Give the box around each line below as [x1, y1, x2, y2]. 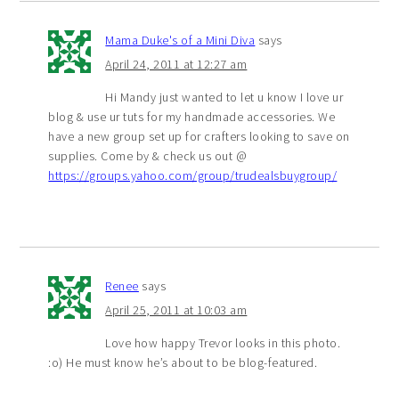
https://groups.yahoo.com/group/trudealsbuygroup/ [48, 167, 338, 184]
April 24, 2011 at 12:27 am [105, 56, 248, 73]
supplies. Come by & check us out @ [48, 148, 248, 165]
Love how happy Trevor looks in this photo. [105, 335, 341, 352]
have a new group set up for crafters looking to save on [48, 128, 350, 145]
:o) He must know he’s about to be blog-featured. [48, 354, 318, 371]
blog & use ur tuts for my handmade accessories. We [48, 109, 336, 126]
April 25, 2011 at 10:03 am [105, 302, 248, 319]
